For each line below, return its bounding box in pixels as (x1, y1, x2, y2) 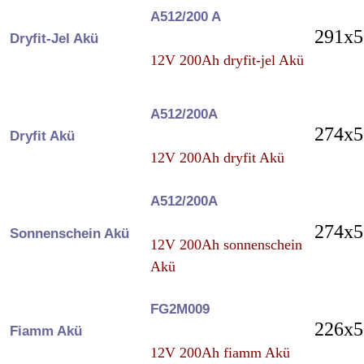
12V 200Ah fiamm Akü (149, 344, 290, 361)
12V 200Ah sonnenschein (149, 236, 302, 253)
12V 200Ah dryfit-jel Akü (149, 51, 304, 68)
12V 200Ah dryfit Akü (149, 149, 284, 166)
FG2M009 (149, 301, 210, 317)
